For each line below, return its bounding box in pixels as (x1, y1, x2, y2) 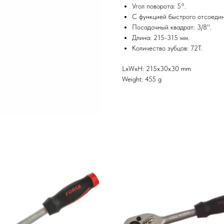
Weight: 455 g (122, 74, 161, 83)
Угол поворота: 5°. (132, 1, 186, 10)
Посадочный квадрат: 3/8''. (132, 22, 211, 31)
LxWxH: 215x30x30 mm (122, 64, 191, 72)
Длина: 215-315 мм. (132, 33, 189, 41)
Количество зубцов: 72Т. (132, 43, 202, 52)
